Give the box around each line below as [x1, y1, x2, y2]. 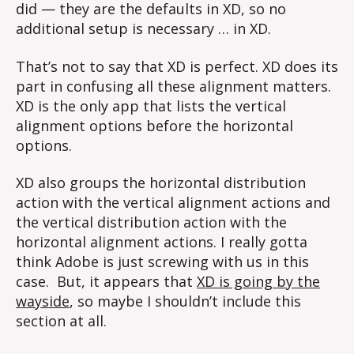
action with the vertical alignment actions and [16, 193, 330, 213]
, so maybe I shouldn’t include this [70, 292, 301, 311]
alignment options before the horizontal [16, 115, 293, 135]
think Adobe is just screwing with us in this [16, 252, 309, 272]
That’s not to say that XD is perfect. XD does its [16, 56, 338, 76]
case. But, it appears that [16, 272, 197, 292]
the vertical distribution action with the [16, 213, 287, 232]
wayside [16, 292, 70, 311]
